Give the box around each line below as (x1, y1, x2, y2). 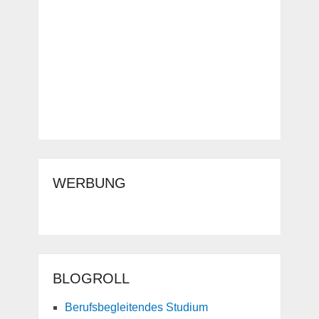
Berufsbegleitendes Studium (64, 301, 208, 314)
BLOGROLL (52, 271, 130, 287)
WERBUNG (52, 175, 126, 192)
